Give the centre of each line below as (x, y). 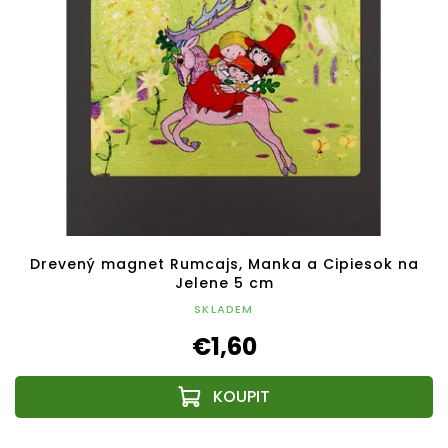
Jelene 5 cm (224, 282)
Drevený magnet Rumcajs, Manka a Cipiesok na (224, 263)
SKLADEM (224, 308)
